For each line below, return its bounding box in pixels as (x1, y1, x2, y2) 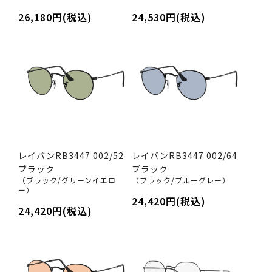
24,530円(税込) (131, 10, 206, 24)
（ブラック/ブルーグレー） (131, 174, 230, 185)
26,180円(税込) (18, 10, 92, 24)
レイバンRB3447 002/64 (131, 149, 237, 161)
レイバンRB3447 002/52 (18, 149, 124, 161)
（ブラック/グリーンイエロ (18, 174, 116, 185)
